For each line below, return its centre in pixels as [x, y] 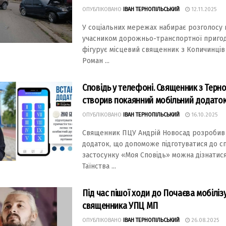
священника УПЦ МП [120, 206]
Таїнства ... [99, 166]
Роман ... [96, 61]
